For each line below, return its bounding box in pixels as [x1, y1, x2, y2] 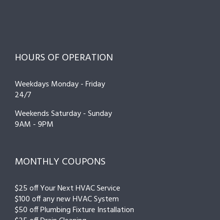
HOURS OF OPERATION [15, 50, 113, 66]
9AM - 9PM [15, 118, 54, 131]
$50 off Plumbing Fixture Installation [15, 203, 134, 217]
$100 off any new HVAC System [15, 192, 119, 206]
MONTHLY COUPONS [15, 154, 106, 170]
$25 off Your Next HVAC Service [15, 182, 120, 195]
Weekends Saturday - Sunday [15, 107, 112, 120]
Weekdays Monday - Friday [15, 78, 105, 91]
